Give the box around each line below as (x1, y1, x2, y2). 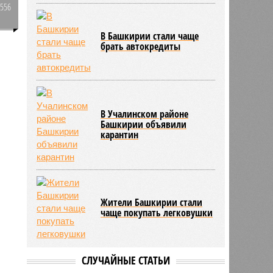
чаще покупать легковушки (101, 205, 213, 219)
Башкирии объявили (101, 117, 187, 131)
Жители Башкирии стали (101, 195, 203, 209)
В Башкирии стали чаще (101, 29, 199, 43)
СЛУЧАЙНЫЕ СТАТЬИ (81, 252, 170, 268)
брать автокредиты (101, 39, 181, 53)
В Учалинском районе (101, 107, 189, 121)
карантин (101, 127, 139, 141)
